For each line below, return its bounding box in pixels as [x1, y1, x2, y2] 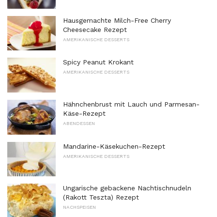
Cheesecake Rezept [63, 25, 127, 33]
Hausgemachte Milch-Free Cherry [63, 16, 171, 24]
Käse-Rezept [63, 109, 106, 117]
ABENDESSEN [63, 120, 95, 126]
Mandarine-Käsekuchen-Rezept [63, 142, 165, 150]
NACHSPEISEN [63, 204, 96, 210]
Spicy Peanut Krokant [63, 58, 134, 66]
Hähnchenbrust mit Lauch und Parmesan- [63, 100, 200, 108]
